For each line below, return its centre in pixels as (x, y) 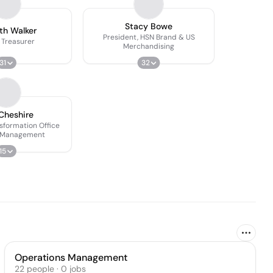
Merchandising (149, 46)
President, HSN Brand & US (149, 37)
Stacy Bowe (149, 26)
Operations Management (71, 257)
